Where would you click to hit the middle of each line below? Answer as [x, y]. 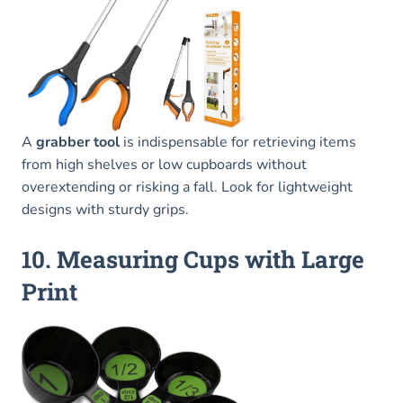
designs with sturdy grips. [105, 209]
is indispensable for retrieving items [238, 142]
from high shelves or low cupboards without [164, 164]
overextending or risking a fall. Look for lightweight [187, 187]
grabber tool [78, 142]
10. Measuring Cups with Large [193, 259]
